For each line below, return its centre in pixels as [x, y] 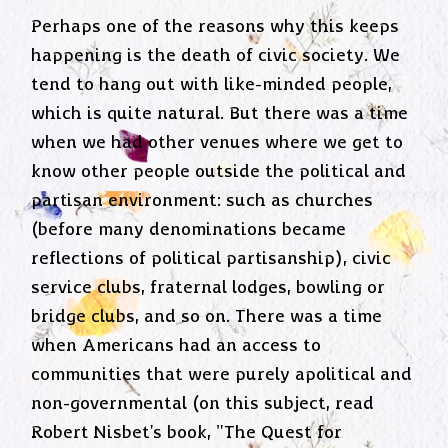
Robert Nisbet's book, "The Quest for [187, 432]
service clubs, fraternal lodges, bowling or [208, 287]
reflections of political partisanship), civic [211, 258]
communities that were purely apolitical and [222, 374]
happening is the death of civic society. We [216, 55]
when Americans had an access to [176, 345]
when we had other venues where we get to [217, 142]
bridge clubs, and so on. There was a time [207, 316]
